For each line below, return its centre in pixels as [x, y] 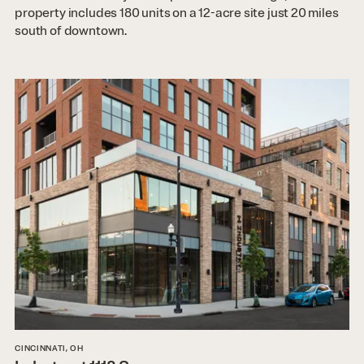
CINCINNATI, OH [49, 348]
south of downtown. [71, 30]
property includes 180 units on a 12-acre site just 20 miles [177, 13]
